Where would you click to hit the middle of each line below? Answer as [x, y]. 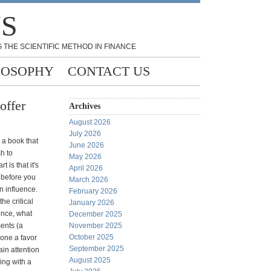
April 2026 [86, 168]
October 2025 [91, 237]
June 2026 [87, 145]
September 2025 [96, 249]
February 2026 [93, 191]
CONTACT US [109, 71]
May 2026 [85, 157]
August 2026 [90, 122]
